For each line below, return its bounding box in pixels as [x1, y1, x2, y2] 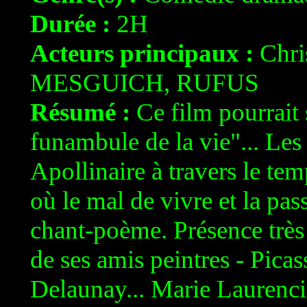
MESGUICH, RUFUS [30, 69, 259, 97]
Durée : [30, 10, 110, 38]
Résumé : [30, 98, 130, 126]
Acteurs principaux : [30, 39, 254, 67]
